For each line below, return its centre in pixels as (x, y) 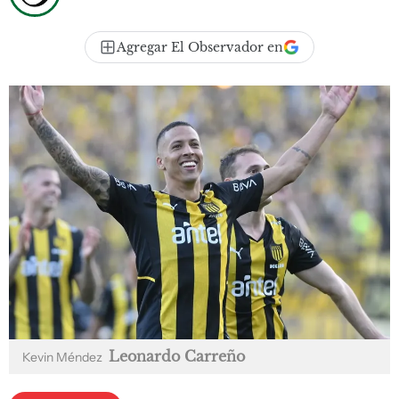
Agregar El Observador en (200, 47)
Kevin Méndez (64, 358)
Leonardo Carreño (177, 357)
